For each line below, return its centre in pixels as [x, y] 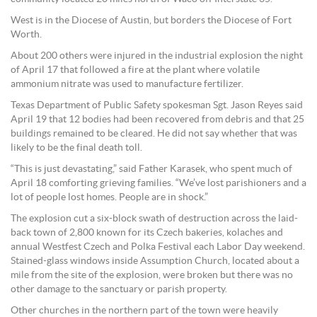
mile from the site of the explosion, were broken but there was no [152, 276]
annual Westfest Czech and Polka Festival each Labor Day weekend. [158, 247]
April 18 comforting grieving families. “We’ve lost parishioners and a [158, 184]
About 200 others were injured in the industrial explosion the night [157, 56]
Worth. [26, 35]
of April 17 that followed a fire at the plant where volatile [135, 70]
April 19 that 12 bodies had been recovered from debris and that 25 [157, 120]
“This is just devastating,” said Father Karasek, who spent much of [151, 169]
